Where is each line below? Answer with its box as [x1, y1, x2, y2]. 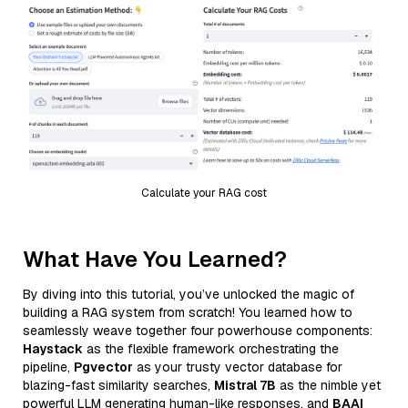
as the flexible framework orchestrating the [83, 340, 339, 357]
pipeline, [23, 358, 74, 375]
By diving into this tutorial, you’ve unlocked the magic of [23, 285, 354, 302]
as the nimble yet [276, 376, 381, 393]
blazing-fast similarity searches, [23, 376, 214, 393]
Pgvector [74, 358, 133, 375]
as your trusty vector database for [133, 358, 342, 375]
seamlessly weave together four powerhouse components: [23, 321, 372, 339]
